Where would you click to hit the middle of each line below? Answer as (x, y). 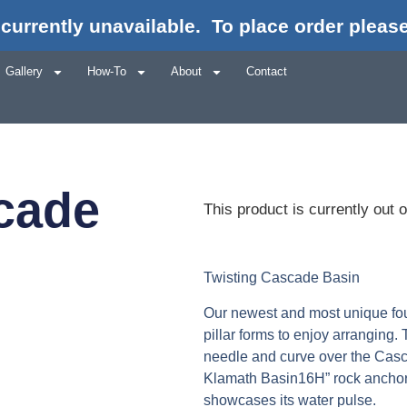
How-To (106, 72)
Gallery (24, 72)
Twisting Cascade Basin (282, 278)
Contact (266, 72)
